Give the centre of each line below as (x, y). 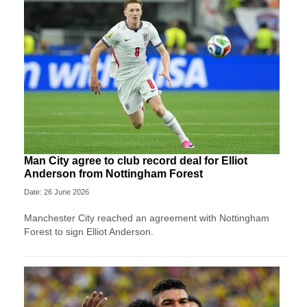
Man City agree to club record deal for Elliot (136, 160)
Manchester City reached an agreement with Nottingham (147, 218)
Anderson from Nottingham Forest (113, 173)
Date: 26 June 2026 (57, 192)
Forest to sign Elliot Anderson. (89, 231)
